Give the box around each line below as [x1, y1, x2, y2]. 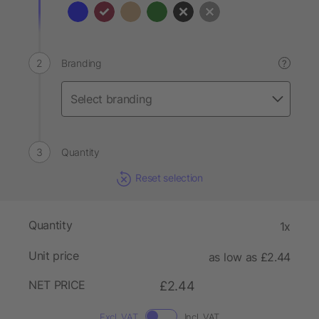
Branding [61, 57, 101, 69]
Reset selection [135, 172, 203, 184]
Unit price [28, 249, 79, 263]
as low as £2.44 [208, 250, 291, 265]
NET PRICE [28, 278, 86, 293]
